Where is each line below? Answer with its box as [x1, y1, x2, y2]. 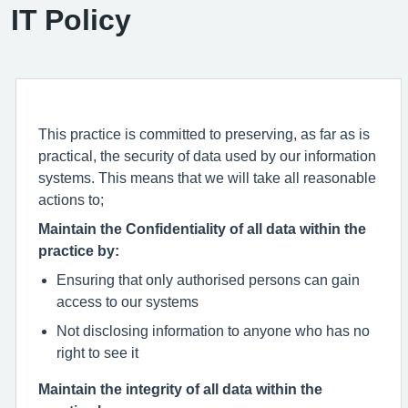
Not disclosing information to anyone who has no [56, 323, 370, 338]
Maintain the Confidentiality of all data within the [38, 221, 366, 236]
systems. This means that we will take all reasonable [38, 170, 376, 185]
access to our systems [56, 294, 199, 309]
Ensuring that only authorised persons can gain [56, 272, 360, 287]
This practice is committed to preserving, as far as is [38, 127, 370, 141]
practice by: [38, 243, 119, 258]
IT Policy [11, 5, 131, 35]
